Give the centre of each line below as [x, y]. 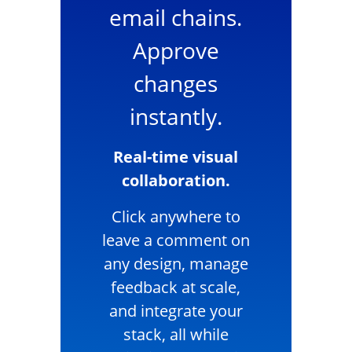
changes [176, 84]
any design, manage [176, 264]
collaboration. [176, 181]
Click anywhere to [176, 217]
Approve [176, 51]
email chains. [176, 18]
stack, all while [176, 335]
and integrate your [176, 311]
